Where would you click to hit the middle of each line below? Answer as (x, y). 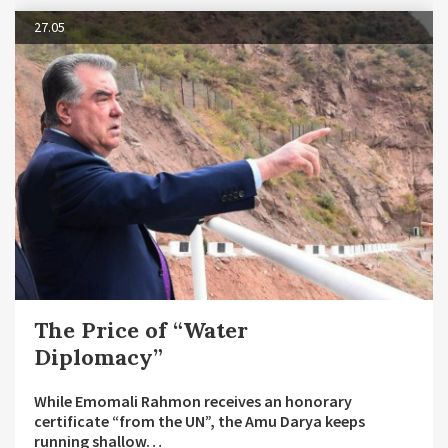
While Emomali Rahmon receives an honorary (193, 401)
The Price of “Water (141, 330)
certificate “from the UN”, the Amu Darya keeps (199, 421)
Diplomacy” (98, 357)
